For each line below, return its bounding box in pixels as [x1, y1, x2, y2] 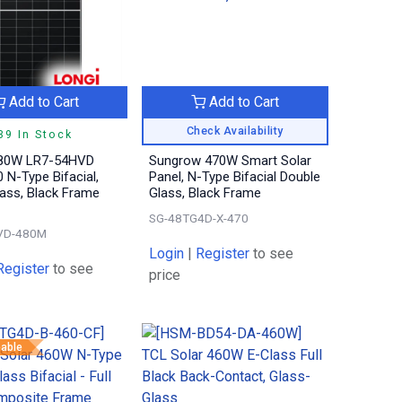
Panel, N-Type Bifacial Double [149, 169, 321, 186]
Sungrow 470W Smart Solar [149, 153, 312, 170]
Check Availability [186, 123, 284, 137]
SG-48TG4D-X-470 [149, 211, 249, 226]
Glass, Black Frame [149, 185, 262, 202]
